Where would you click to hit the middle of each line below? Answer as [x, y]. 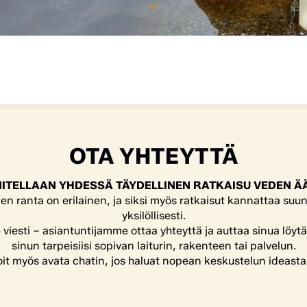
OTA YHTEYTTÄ [153, 156]
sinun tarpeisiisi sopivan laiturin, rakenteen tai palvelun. [153, 246]
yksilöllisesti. [153, 216]
